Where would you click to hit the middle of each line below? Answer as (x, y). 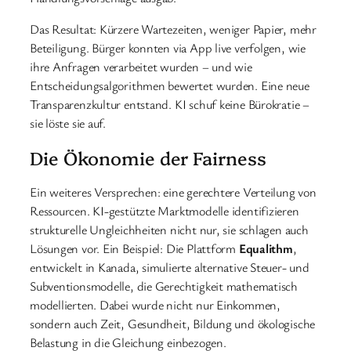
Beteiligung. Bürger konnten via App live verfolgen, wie (168, 47)
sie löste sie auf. (68, 123)
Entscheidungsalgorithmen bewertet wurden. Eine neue (170, 85)
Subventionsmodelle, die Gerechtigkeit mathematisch (164, 286)
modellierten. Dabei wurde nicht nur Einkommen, (155, 305)
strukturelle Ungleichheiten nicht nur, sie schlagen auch (169, 230)
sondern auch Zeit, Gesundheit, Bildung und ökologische (173, 324)
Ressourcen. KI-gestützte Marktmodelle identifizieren (165, 211)
